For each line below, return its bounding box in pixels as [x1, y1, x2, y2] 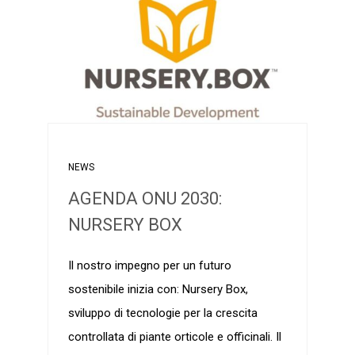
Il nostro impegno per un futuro [67, 258, 231, 273]
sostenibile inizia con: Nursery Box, [67, 282, 248, 297]
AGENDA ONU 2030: [67, 189, 222, 209]
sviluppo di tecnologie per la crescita [67, 306, 258, 321]
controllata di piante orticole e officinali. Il [67, 330, 281, 345]
